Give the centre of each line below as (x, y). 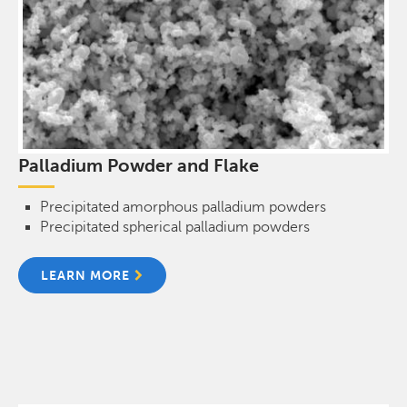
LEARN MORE (85, 275)
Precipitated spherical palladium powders (175, 227)
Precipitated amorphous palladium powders (183, 207)
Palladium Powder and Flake (139, 165)
